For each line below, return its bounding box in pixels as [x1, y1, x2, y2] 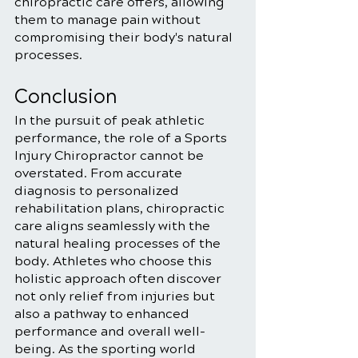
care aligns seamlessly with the [14, 218, 213, 233]
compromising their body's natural [14, 30, 236, 45]
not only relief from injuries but [14, 288, 218, 304]
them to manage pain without [14, 12, 204, 27]
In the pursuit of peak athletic [14, 113, 208, 128]
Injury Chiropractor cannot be [14, 148, 207, 163]
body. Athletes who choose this [14, 253, 215, 268]
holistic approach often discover [14, 271, 225, 286]
